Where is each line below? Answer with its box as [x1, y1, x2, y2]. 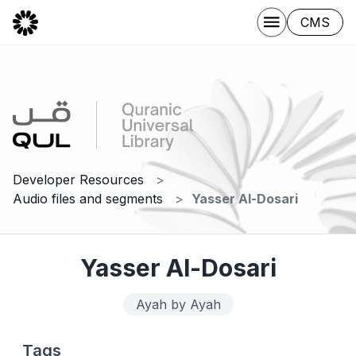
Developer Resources [13, 172, 144, 188]
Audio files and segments [13, 191, 163, 207]
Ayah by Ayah [135, 296, 221, 312]
